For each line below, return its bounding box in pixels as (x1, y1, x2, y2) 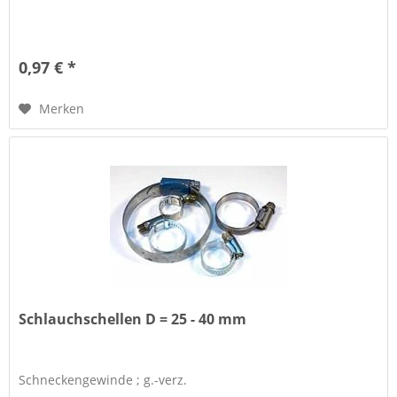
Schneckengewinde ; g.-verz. (19, 371, 188, 389)
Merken (39, 99, 85, 117)
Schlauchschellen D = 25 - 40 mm (19, 309, 247, 330)
